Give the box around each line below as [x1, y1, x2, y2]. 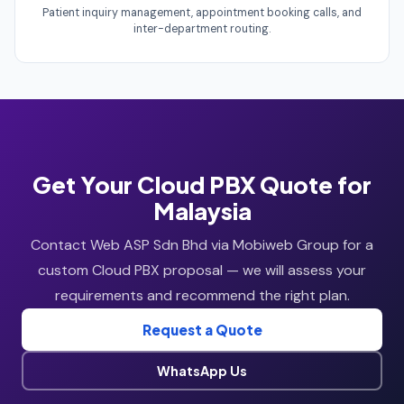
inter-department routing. [133, 21, 271, 36]
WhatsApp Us [157, 362, 247, 379]
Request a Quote [142, 320, 262, 338]
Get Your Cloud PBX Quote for [32, 169, 372, 199]
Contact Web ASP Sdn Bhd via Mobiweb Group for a [31, 234, 373, 254]
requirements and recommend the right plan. [54, 285, 350, 305]
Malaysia [152, 195, 252, 225]
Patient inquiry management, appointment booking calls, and [42, 5, 362, 20]
